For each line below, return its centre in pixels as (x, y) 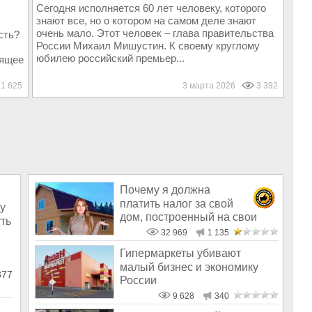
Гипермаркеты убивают (180, 253)
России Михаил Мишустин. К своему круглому (148, 46)
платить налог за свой (177, 203)
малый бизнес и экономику (189, 267)
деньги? (140, 231)
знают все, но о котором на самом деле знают (146, 21)
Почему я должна (165, 190)
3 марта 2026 (212, 86)
